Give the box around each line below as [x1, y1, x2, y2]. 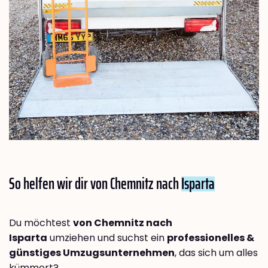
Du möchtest [9, 216, 73, 230]
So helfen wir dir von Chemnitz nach [9, 171, 181, 196]
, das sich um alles [175, 246, 258, 260]
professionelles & [167, 231, 254, 245]
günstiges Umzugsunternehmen [9, 246, 175, 260]
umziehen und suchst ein [47, 231, 167, 245]
